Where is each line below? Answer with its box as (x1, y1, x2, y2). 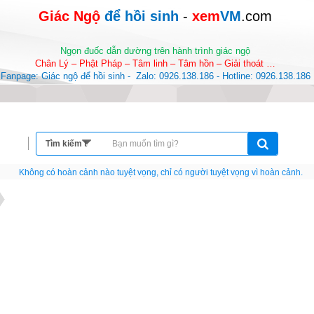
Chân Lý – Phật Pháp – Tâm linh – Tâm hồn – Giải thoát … (35, 58, 275, 69)
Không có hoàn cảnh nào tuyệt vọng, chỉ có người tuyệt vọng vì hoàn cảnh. (18, 168, 303, 177)
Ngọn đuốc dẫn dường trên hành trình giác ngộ (60, 46, 250, 56)
